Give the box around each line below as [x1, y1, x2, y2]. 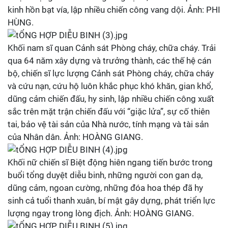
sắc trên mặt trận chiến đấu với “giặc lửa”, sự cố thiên [8, 106, 210, 117]
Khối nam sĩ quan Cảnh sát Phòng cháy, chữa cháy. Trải [8, 43, 216, 53]
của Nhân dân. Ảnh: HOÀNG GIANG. [8, 132, 143, 142]
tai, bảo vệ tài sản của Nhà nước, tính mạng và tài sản [8, 119, 209, 129]
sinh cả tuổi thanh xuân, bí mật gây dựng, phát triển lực [8, 195, 215, 206]
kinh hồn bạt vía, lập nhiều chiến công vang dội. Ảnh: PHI [8, 5, 220, 15]
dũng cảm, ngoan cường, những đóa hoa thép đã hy [8, 183, 203, 193]
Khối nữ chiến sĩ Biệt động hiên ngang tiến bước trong [8, 157, 213, 167]
